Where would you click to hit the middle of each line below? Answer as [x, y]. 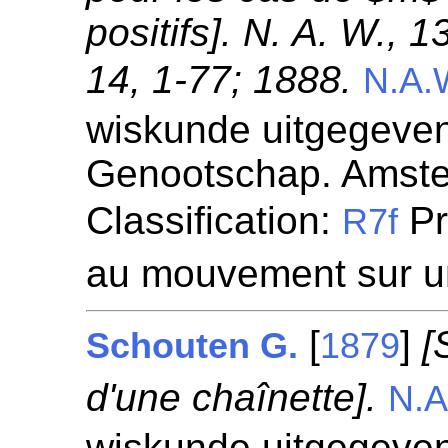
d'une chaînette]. [232, 397]
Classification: [214, 220]
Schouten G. [192, 346]
